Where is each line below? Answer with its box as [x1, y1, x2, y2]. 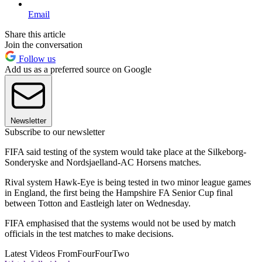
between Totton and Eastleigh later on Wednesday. [5, 198, 191, 209]
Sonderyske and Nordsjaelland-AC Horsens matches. [5, 157, 201, 168]
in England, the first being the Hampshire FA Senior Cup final [5, 188, 233, 198]
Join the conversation [5, 40, 82, 50]
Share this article [5, 29, 65, 40]
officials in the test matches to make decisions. [5, 229, 174, 239]
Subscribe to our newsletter [5, 127, 105, 137]
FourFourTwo [77, 249, 129, 259]
